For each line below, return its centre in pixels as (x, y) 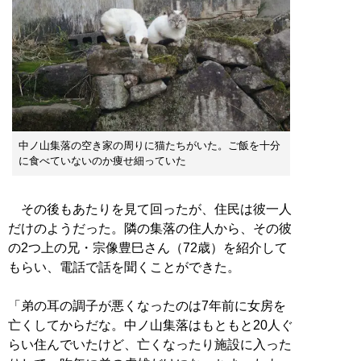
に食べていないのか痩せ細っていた (102, 161)
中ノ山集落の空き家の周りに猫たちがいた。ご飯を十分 (149, 146)
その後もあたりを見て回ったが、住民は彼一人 (150, 210)
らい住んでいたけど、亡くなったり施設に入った (150, 345)
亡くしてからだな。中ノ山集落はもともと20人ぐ (151, 326)
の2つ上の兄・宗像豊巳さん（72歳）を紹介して (148, 248)
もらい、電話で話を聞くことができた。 (124, 268)
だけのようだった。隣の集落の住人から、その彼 (150, 229)
